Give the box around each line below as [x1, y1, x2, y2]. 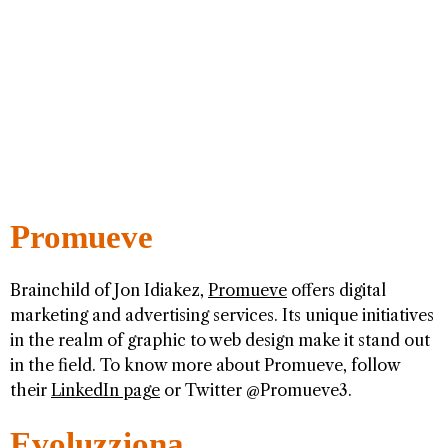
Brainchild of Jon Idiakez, [10, 280, 208, 301]
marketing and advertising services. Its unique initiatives [10, 305, 434, 326]
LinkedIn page [51, 380, 160, 401]
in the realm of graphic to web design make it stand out [10, 330, 430, 351]
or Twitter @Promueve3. [160, 380, 352, 401]
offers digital [287, 280, 386, 301]
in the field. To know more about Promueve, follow [10, 355, 400, 376]
